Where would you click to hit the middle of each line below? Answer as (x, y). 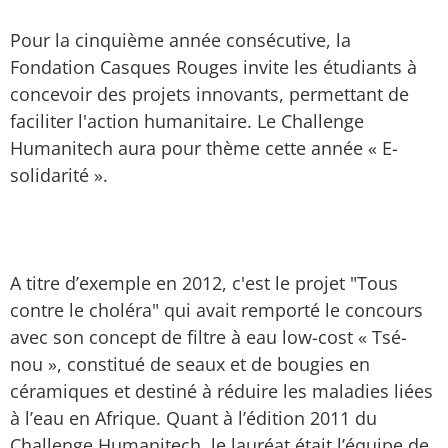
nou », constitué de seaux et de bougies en (190, 364)
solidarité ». (59, 175)
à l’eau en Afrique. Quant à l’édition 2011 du (193, 418)
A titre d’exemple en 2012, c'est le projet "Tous (204, 283)
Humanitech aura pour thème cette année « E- (204, 148)
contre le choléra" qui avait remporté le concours (216, 310)
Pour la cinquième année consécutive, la (180, 40)
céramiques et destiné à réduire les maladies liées (221, 391)
